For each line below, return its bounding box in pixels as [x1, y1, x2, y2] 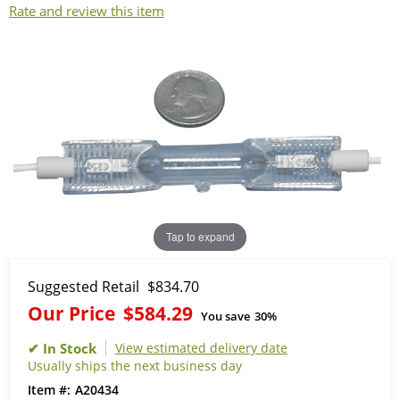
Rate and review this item [9, 2, 164, 20]
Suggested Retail [28, 276, 139, 296]
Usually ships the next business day [28, 356, 242, 374]
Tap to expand [165, 229, 235, 245]
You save [201, 307, 250, 324]
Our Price [28, 299, 115, 326]
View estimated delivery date [115, 338, 287, 356]
